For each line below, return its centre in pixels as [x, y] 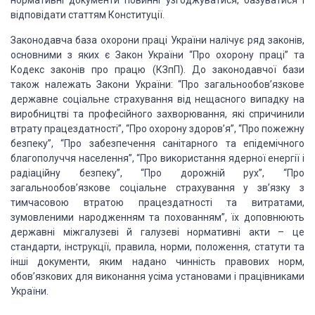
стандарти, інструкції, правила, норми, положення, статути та [157, 247]
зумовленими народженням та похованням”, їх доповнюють [157, 217]
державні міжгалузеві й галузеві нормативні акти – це [157, 232]
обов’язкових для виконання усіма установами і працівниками [157, 276]
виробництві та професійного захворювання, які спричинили [157, 114]
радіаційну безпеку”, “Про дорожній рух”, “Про [157, 173]
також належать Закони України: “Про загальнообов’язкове [157, 84]
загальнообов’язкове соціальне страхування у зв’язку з [157, 188]
